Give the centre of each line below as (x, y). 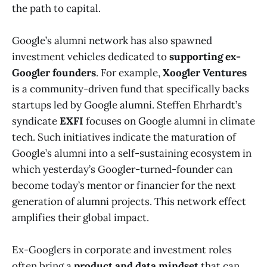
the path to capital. (56, 8)
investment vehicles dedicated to (91, 56)
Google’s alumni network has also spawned (112, 40)
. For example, (129, 72)
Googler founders (54, 72)
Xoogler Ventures (205, 72)
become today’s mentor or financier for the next (124, 185)
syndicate (36, 121)
